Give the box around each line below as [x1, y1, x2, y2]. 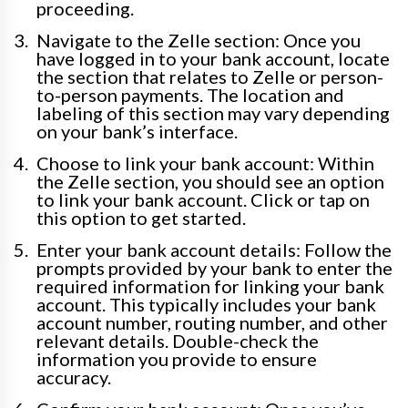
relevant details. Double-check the [36, 330, 319, 352]
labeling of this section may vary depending [36, 102, 390, 125]
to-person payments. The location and [36, 84, 344, 107]
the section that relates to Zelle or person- [36, 66, 383, 88]
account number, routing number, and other [36, 311, 388, 334]
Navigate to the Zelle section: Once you [36, 29, 361, 52]
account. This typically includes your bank [36, 293, 376, 316]
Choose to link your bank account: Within [36, 152, 374, 175]
